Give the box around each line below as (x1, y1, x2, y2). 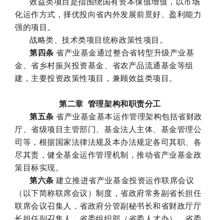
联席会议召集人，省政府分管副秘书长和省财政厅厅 (15, 201, 202, 210)
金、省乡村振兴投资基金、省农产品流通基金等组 (15, 61, 193, 70)
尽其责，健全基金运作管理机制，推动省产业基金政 (15, 150, 202, 159)
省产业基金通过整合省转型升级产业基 (54, 48, 194, 57)
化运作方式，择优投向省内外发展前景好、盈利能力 (15, 10, 202, 19)
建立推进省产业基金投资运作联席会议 (54, 176, 194, 185)
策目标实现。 (15, 163, 64, 172)
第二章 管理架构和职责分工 (59, 99, 161, 108)
